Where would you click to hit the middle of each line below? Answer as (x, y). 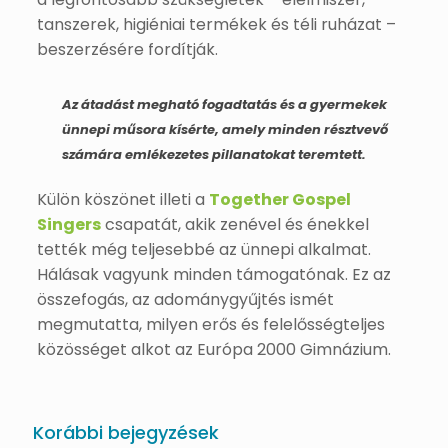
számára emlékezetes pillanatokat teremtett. (213, 154)
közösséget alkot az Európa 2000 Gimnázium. (213, 349)
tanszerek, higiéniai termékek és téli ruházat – (216, 24)
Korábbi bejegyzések (126, 432)
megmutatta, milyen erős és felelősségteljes (210, 324)
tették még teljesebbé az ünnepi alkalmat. (203, 249)
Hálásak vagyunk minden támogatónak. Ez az (213, 274)
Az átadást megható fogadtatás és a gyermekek (224, 104)
